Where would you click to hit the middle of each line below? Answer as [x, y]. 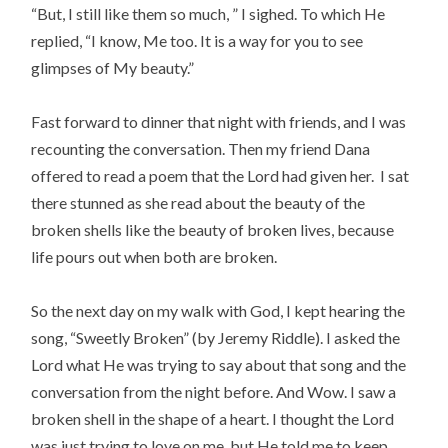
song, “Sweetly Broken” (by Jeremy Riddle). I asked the [216, 338]
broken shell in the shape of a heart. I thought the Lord [213, 419]
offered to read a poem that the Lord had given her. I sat [220, 175]
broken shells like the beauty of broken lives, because [213, 229]
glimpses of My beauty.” [113, 67]
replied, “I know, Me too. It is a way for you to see [197, 40]
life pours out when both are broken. [154, 256]
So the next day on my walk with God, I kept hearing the [218, 311]
